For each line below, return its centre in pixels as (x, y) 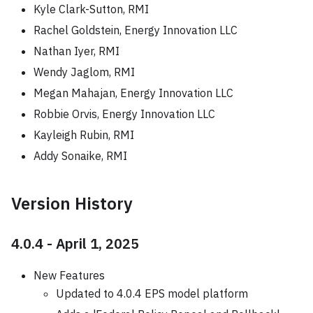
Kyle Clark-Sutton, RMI (91, 9)
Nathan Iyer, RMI (77, 51)
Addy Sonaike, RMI (80, 155)
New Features (69, 275)
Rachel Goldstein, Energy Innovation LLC (136, 30)
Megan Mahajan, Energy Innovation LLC (133, 93)
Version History (72, 203)
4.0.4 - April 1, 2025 (75, 243)
